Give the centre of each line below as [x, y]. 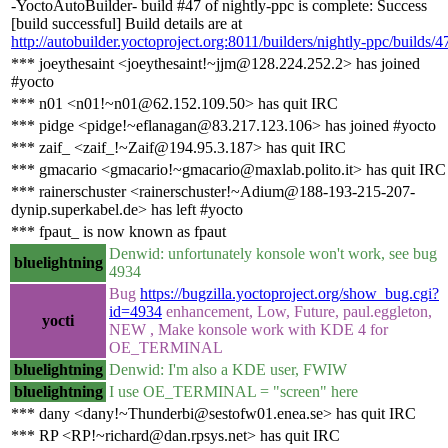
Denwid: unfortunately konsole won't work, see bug [273, 253]
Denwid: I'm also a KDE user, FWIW [228, 369]
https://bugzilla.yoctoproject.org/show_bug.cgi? [289, 293]
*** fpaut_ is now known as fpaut [118, 231]
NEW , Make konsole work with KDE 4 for [248, 329]
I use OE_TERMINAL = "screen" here [233, 391]
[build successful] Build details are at [126, 23]
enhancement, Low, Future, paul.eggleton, [297, 311]
